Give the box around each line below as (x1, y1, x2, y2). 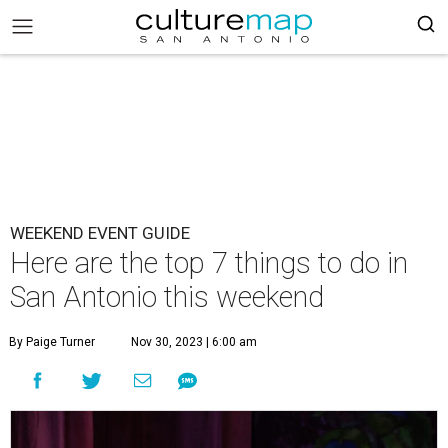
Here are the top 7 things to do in (10, 246, 408, 280)
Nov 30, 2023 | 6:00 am (131, 335, 257, 349)
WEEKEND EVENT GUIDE (10, 223, 190, 243)
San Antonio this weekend (10, 280, 324, 314)
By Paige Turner (9, 335, 95, 349)
